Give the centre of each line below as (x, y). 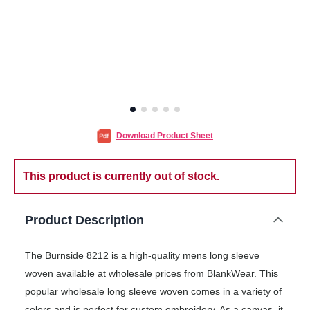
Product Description (84, 220)
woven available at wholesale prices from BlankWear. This (152, 274)
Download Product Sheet (165, 136)
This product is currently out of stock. (121, 176)
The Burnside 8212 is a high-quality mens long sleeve (142, 256)
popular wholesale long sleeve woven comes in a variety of (153, 292)
